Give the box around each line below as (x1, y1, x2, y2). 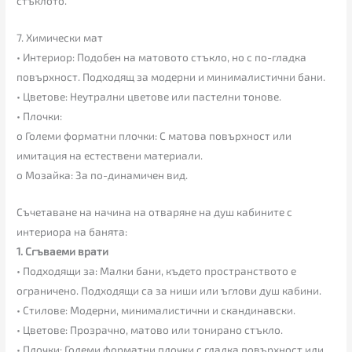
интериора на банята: (16, 224, 128, 238)
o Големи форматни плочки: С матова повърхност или (16, 128, 292, 142)
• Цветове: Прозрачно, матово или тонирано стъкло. (16, 322, 284, 336)
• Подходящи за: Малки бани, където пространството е (16, 263, 297, 277)
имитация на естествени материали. (16, 148, 203, 162)
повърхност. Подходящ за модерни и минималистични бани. (16, 69, 326, 83)
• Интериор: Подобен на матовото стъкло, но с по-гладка (16, 49, 307, 64)
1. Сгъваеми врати (16, 244, 109, 258)
